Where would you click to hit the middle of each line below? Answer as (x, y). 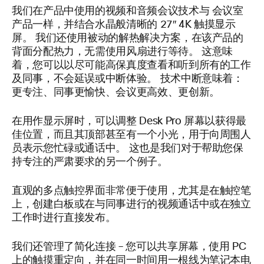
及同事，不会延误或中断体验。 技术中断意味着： (128, 79)
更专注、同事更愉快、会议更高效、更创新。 (116, 93)
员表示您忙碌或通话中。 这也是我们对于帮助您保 (128, 148)
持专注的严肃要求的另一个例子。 (90, 162)
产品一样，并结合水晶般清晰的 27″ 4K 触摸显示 (124, 25)
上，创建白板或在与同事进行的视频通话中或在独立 (131, 204)
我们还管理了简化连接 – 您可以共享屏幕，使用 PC (129, 247)
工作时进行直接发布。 (64, 218)
